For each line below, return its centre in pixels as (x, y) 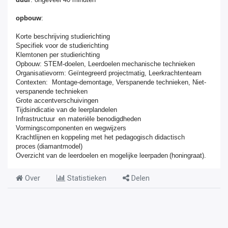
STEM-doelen (64, 64)
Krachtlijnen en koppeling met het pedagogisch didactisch (100, 137)
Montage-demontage (82, 82)
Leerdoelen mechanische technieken (141, 64)
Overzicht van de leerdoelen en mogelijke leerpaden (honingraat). (111, 155)
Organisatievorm (40, 73)
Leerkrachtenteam (175, 73)
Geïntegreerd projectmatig (106, 73)
